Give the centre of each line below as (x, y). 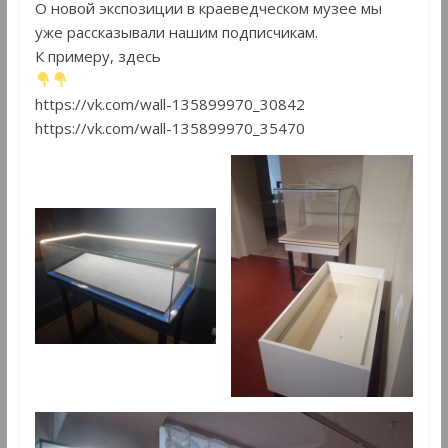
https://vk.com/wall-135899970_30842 (169, 103)
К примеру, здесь (97, 55)
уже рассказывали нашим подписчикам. (176, 31)
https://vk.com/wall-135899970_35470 (169, 127)
